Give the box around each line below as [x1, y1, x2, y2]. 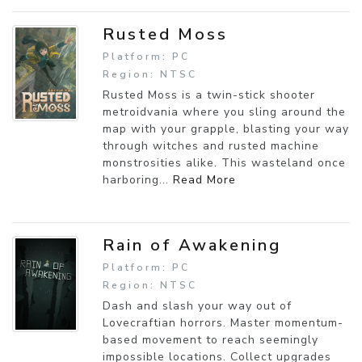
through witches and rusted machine [103, 137, 319, 154]
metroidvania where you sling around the [103, 103, 346, 120]
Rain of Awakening [103, 234, 281, 256]
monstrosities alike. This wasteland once [103, 154, 346, 170]
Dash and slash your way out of [103, 297, 292, 314]
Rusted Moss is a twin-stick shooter [103, 86, 315, 103]
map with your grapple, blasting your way [103, 120, 349, 137]
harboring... [103, 171, 173, 187]
